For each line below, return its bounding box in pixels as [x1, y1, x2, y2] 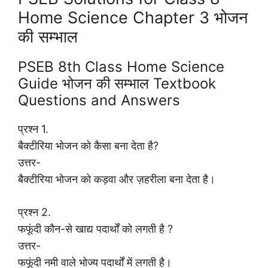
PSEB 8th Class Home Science [18, 58, 224, 76]
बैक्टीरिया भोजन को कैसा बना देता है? [18, 139, 159, 153]
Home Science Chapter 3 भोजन [18, 8, 248, 28]
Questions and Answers [18, 92, 180, 109]
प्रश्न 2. [18, 206, 51, 219]
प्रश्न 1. [18, 123, 48, 136]
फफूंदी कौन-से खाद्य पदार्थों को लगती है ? [18, 223, 173, 236]
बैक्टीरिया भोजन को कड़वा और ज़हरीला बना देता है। [18, 173, 215, 186]
